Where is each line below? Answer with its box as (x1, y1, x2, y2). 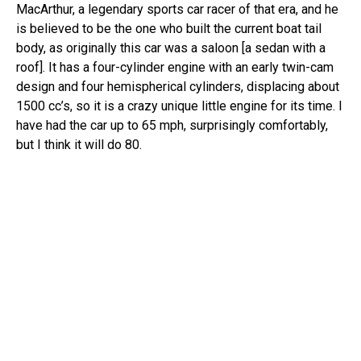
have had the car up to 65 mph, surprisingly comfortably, (16, 118, 328, 133)
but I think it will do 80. (16, 137, 142, 152)
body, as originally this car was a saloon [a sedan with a (16, 40, 326, 56)
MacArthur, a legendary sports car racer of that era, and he (16, 2, 338, 17)
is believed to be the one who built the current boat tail (16, 21, 322, 36)
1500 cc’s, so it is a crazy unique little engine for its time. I (16, 98, 342, 114)
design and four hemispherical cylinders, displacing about (16, 79, 339, 94)
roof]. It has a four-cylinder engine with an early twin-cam (16, 60, 334, 75)
